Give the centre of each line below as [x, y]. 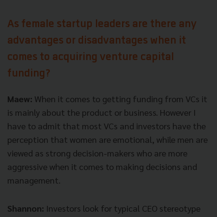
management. [34, 180]
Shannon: [26, 208]
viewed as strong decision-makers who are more [97, 153]
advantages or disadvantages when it [97, 41]
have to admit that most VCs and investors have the [107, 125]
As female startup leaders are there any [102, 24]
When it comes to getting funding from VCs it [120, 98]
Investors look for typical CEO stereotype [122, 208]
